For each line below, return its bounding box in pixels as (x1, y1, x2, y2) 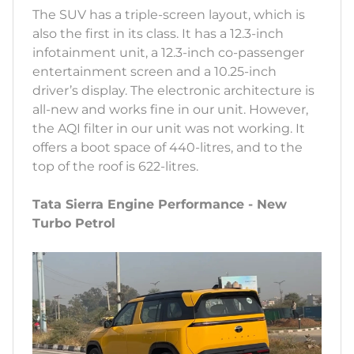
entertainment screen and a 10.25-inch (32, 63, 277, 79)
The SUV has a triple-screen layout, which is (32, 6, 305, 22)
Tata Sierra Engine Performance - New (32, 196, 287, 212)
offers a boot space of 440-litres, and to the (32, 139, 303, 155)
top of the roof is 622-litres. (32, 158, 201, 174)
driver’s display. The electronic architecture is (32, 82, 314, 98)
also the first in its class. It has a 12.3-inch (32, 25, 284, 41)
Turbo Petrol (32, 215, 115, 231)
